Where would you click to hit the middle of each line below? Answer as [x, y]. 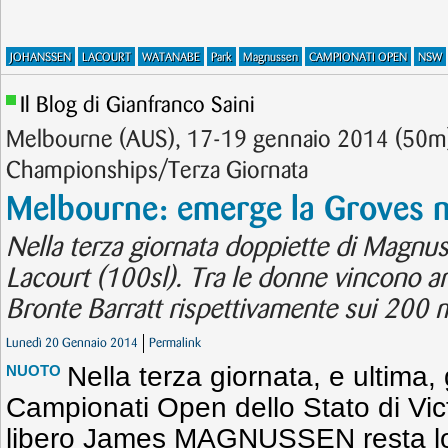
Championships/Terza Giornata [157, 171]
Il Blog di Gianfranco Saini [137, 105]
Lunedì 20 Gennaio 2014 [72, 343]
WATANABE [171, 57]
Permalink [175, 343]
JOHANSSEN [40, 57]
